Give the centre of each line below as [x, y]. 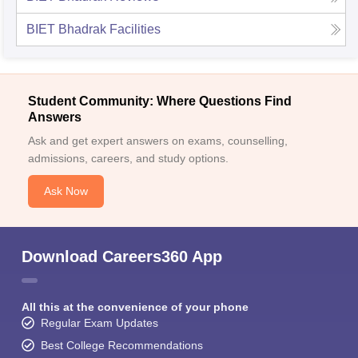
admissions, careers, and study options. [128, 159]
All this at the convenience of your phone [135, 307]
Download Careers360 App [122, 257]
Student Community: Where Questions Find [160, 101]
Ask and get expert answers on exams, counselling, [158, 141]
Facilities [135, 30]
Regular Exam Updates [99, 323]
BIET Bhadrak [66, 30]
